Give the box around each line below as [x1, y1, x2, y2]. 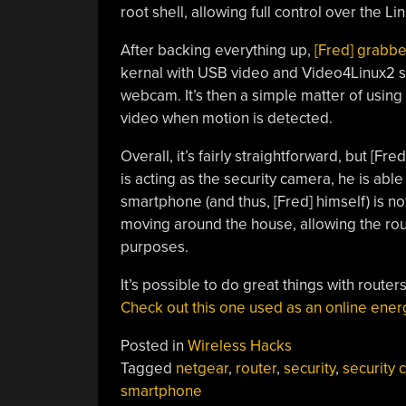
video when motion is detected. [120, 108, 333, 128]
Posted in [120, 335, 188, 355]
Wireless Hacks [187, 335, 292, 355]
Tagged [120, 358, 176, 378]
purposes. [120, 237, 188, 256]
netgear [175, 358, 228, 378]
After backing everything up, [120, 40, 314, 60]
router [235, 358, 276, 378]
